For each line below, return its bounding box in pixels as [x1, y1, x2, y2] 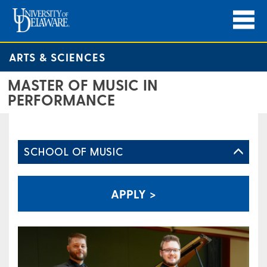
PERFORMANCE [8, 91, 115, 108]
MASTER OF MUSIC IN [8, 76, 158, 94]
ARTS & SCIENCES [9, 51, 105, 63]
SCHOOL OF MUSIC [24, 145, 124, 157]
